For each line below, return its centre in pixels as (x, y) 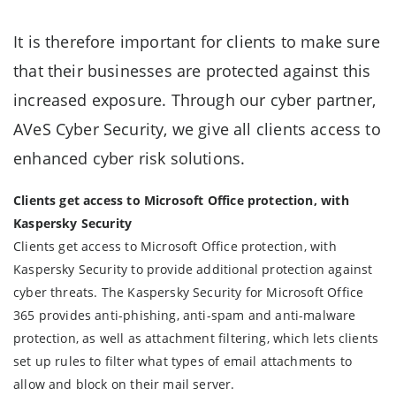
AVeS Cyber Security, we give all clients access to (197, 129)
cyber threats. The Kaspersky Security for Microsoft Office (189, 293)
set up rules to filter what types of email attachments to (183, 362)
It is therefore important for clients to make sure (197, 42)
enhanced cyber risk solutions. (129, 159)
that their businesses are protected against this (192, 71)
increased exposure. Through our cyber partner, (195, 100)
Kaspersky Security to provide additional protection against (193, 270)
